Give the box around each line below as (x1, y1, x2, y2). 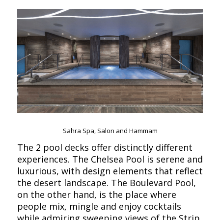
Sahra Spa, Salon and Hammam (62, 126, 158, 136)
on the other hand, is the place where (17, 189, 176, 201)
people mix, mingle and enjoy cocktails (17, 200, 181, 213)
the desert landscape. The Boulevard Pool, (17, 177, 196, 189)
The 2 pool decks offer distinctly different (17, 141, 192, 154)
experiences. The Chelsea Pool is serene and (17, 153, 203, 165)
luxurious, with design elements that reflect (17, 165, 203, 177)
